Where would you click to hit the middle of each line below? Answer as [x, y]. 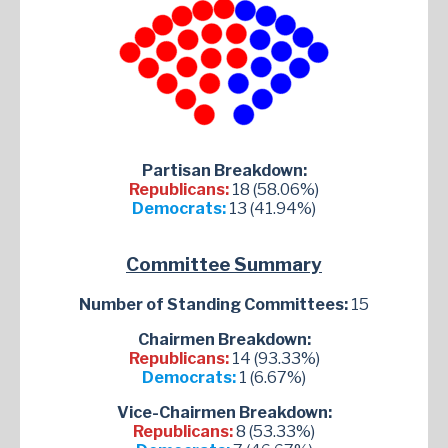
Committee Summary [224, 264]
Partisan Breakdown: [224, 171]
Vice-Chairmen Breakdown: [224, 412]
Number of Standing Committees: [215, 304]
